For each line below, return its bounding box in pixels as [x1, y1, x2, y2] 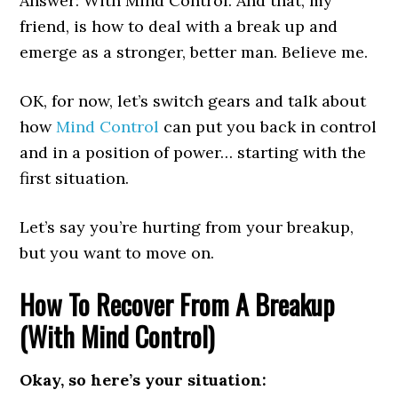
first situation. [20, 168, 130, 189]
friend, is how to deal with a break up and [20, 16, 338, 37]
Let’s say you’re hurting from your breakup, [20, 217, 354, 238]
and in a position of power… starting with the [20, 142, 367, 163]
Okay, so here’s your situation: [20, 370, 267, 391]
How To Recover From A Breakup [20, 284, 335, 325]
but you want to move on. [20, 243, 215, 264]
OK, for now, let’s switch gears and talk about [20, 91, 367, 112]
